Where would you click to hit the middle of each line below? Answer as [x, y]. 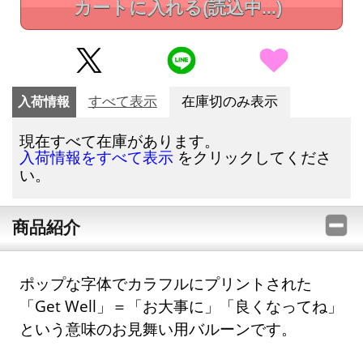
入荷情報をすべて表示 [97, 157]
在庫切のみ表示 [229, 101]
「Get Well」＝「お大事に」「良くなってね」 [181, 306]
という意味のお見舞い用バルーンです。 [158, 329]
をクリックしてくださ [253, 156]
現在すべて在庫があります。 [120, 140]
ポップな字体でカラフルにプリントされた [166, 284]
